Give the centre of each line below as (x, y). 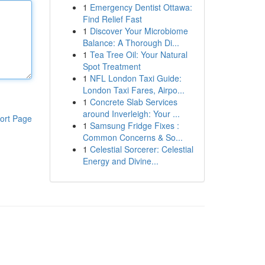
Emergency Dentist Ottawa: (141, 7)
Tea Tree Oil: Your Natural (138, 54)
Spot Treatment (112, 66)
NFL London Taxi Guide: (135, 78)
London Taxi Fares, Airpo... (133, 90)
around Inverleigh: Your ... (131, 114)
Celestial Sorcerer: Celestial (141, 149)
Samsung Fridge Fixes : (134, 125)
